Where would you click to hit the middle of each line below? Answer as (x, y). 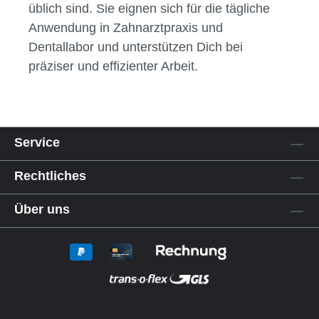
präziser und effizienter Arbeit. (113, 66)
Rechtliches (50, 176)
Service (37, 143)
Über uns (42, 210)
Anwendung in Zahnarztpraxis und (126, 28)
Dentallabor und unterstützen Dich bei (136, 47)
